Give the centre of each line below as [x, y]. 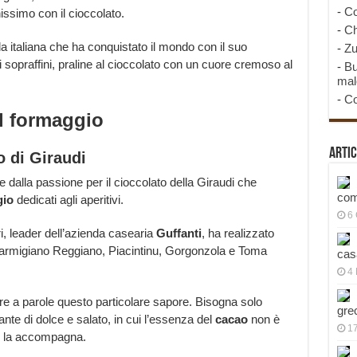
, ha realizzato [237, 233]
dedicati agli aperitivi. [68, 200]
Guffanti [178, 233]
